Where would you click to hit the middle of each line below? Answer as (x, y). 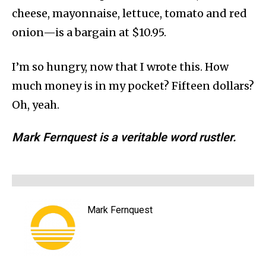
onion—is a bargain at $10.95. (89, 33)
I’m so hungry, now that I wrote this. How (120, 67)
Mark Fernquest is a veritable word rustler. (124, 137)
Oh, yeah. (36, 105)
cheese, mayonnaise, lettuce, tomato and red (129, 14)
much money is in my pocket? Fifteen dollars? (133, 86)
